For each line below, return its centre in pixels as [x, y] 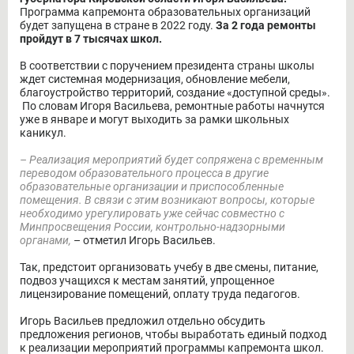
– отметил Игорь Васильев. [145, 240]
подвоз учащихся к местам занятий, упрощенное [147, 280]
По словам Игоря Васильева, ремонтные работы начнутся [172, 105]
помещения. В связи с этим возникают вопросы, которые [167, 200]
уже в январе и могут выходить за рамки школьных [154, 119]
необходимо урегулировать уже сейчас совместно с [152, 213]
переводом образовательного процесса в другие [144, 173]
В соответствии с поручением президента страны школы [167, 65]
